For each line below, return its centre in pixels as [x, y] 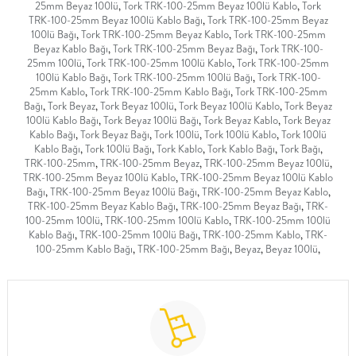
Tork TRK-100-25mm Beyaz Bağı [184, 49]
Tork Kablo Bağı [241, 149]
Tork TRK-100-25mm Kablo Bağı [160, 92]
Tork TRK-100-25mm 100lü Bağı [182, 77]
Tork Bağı [300, 149]
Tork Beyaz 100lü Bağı [151, 120]
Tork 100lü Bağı [118, 149]
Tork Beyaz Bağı [115, 135]
